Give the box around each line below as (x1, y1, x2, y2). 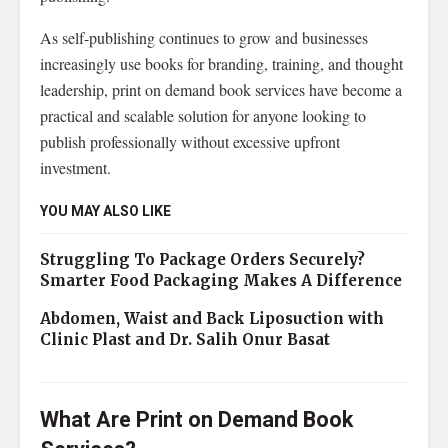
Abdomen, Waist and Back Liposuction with (40, 309, 384, 328)
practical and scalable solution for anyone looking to (40, 105, 366, 126)
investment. (40, 157, 111, 178)
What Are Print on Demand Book (40, 403, 353, 436)
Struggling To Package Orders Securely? (40, 250, 365, 269)
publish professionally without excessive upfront (40, 131, 340, 152)
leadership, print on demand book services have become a (40, 79, 402, 100)
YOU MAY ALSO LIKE (40, 201, 171, 222)
